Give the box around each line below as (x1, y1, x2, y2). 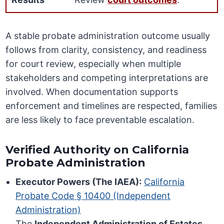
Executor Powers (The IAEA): (15, 176, 142, 187)
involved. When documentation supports (5, 86, 178, 97)
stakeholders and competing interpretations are (5, 72, 208, 83)
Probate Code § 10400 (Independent (15, 190, 171, 201)
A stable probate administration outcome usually (5, 30, 210, 41)
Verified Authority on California (5, 143, 189, 157)
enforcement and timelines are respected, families (5, 100, 217, 111)
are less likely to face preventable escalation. (5, 114, 195, 125)
